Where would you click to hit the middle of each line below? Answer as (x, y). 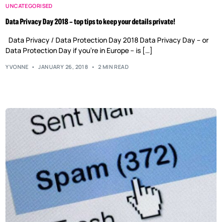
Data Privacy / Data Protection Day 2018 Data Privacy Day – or (107, 40)
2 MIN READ (113, 66)
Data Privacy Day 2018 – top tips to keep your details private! (90, 22)
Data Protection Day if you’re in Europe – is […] (79, 51)
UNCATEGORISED (29, 6)
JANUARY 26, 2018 (63, 66)
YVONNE (17, 66)
